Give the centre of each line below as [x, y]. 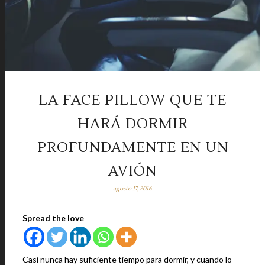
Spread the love [53, 218]
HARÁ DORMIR [132, 124]
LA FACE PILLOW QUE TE [132, 100]
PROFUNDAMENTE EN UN [132, 148]
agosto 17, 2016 [132, 188]
